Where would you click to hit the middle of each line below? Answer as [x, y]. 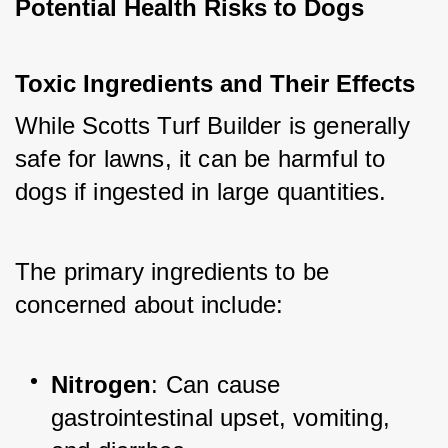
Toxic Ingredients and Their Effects [215, 84]
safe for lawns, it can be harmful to [200, 159]
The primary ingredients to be [172, 272]
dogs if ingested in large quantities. [204, 192]
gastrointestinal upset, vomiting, [220, 418]
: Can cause [219, 385]
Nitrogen [101, 385]
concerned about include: [149, 305]
